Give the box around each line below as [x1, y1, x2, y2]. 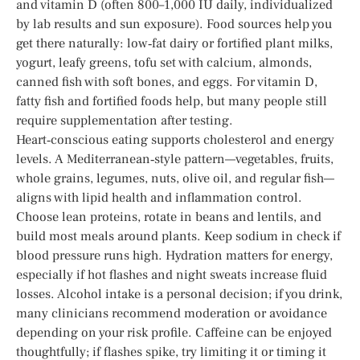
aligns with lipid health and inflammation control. [16, 189, 302, 206]
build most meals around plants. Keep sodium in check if [16, 227, 341, 244]
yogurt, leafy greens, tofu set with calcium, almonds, [16, 54, 312, 71]
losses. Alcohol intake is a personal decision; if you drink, [16, 285, 342, 302]
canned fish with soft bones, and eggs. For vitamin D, [16, 73, 317, 90]
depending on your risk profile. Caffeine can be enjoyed [16, 324, 332, 341]
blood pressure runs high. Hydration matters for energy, [16, 247, 333, 264]
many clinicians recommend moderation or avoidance [16, 305, 327, 321]
